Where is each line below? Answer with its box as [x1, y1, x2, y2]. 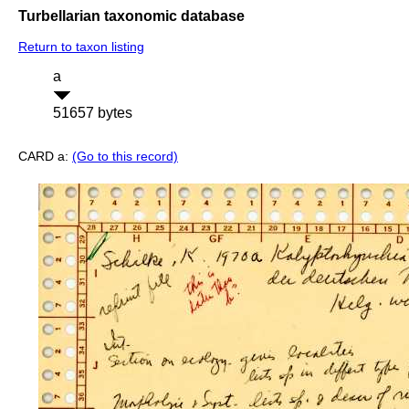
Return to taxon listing [18, 39, 144, 55]
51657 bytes [53, 105, 132, 121]
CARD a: [18, 149, 72, 164]
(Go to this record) [72, 149, 178, 164]
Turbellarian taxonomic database [18, 7, 245, 24]
